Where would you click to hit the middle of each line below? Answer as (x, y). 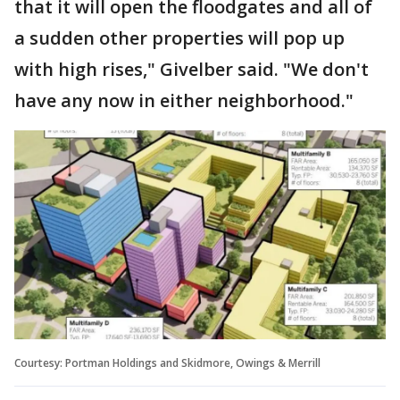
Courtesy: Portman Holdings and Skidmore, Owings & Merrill (167, 362)
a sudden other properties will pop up (179, 38)
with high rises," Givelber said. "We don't (192, 69)
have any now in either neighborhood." (184, 100)
